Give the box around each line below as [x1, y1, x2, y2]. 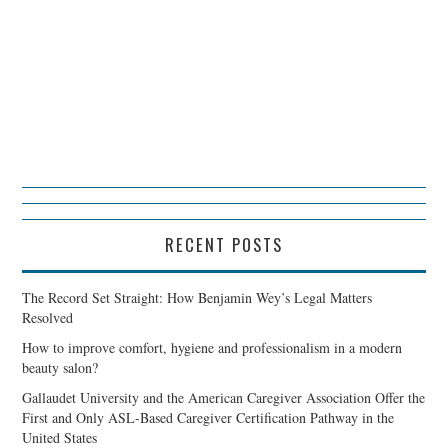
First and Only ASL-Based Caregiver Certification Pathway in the [22, 407, 395, 427]
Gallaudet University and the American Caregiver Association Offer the [22, 387, 426, 407]
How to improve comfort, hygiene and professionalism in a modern [22, 337, 403, 357]
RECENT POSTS [165, 231, 283, 257]
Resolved [22, 307, 74, 327]
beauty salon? [22, 357, 99, 377]
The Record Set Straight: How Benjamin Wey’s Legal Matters [22, 287, 373, 307]
